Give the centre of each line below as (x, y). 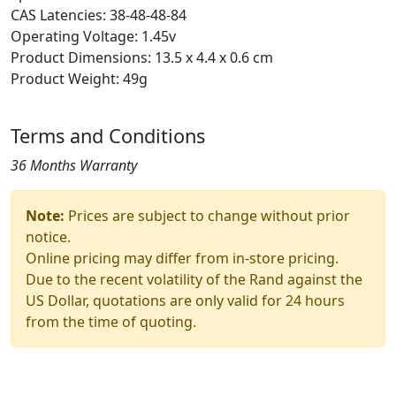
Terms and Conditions (108, 136)
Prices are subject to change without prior (207, 216)
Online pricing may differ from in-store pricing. (182, 259)
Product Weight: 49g (79, 79)
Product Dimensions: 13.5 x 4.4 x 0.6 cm (142, 58)
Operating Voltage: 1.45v (93, 37)
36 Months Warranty (74, 166)
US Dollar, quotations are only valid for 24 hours (185, 301)
